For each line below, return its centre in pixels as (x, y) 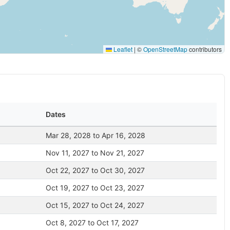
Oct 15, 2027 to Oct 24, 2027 (95, 205)
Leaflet (122, 49)
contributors (205, 49)
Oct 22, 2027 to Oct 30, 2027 (95, 170)
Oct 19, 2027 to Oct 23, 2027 (95, 188)
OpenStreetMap (165, 49)
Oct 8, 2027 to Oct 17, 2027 (92, 223)
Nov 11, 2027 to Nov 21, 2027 (95, 153)
